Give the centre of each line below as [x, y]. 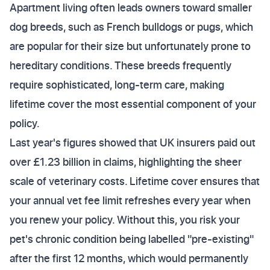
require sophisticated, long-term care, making [117, 85]
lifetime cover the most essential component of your [133, 104]
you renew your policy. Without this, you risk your [125, 220]
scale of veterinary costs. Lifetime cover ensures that [135, 181]
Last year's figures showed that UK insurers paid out [133, 143]
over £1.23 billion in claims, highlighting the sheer [126, 162]
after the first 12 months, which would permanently [129, 258]
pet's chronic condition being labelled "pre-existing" [132, 239]
